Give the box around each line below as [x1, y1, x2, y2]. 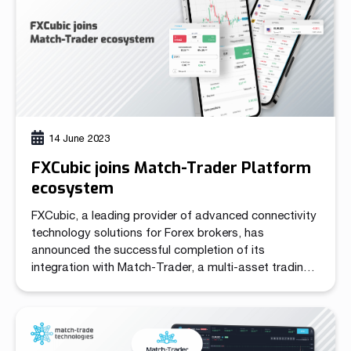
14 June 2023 [49, 132, 110, 145]
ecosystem [31, 178, 114, 200]
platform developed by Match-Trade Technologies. [31, 277, 304, 291]
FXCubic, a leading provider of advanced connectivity [31, 208, 317, 223]
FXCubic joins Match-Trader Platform [31, 157, 312, 179]
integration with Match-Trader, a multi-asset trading [31, 260, 310, 274]
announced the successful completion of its [31, 243, 265, 257]
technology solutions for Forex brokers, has [31, 226, 264, 240]
